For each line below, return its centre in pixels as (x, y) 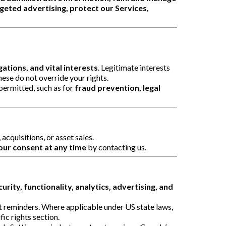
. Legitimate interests (134, 67)
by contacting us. (116, 147)
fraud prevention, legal (118, 87)
